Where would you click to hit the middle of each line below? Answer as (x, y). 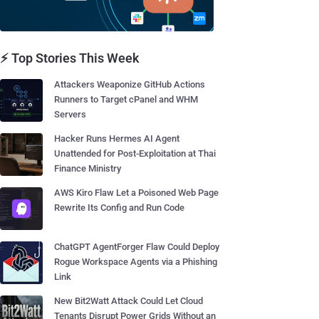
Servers (70, 114)
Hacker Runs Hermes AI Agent (117, 138)
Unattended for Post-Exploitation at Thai (135, 153)
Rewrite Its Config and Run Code (119, 208)
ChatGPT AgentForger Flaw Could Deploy (137, 247)
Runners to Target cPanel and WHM (126, 99)
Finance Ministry (88, 168)
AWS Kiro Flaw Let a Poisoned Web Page (136, 193)
